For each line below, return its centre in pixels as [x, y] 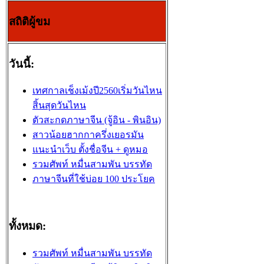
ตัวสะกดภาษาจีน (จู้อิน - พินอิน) [97, 120]
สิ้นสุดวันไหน [59, 105]
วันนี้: [22, 64]
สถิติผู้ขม [29, 21]
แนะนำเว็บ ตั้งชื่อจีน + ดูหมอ [90, 150]
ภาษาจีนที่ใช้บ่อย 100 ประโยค [94, 179]
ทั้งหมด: [27, 226]
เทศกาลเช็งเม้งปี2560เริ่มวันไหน [97, 91]
